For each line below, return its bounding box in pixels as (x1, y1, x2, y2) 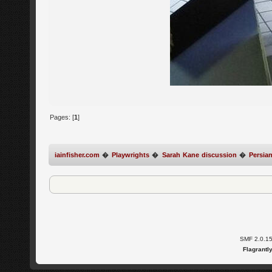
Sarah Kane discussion (161, 151, 237, 158)
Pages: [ (50, 114, 75, 121)
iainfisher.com (55, 151, 100, 158)
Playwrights (112, 151, 150, 158)
